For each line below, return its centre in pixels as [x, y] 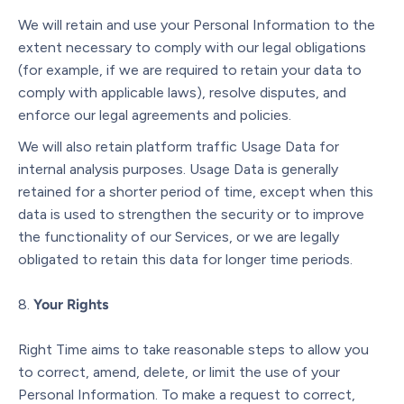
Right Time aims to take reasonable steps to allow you [193, 349]
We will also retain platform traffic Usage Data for [179, 146]
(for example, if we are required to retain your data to [190, 69]
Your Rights [71, 304]
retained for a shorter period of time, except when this [196, 191]
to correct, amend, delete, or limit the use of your [179, 372]
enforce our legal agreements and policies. [155, 115]
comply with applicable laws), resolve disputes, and [182, 92]
